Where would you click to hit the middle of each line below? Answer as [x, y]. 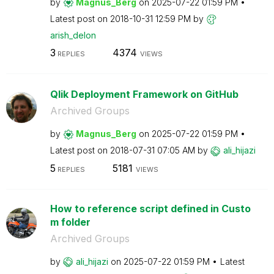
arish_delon [73, 35]
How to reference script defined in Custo [150, 208]
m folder [70, 222]
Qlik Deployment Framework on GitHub [144, 94]
